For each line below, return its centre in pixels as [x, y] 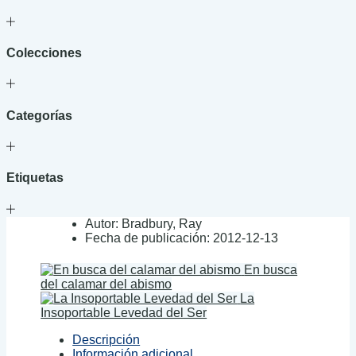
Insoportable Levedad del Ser [124, 313]
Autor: [102, 223]
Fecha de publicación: [148, 238]
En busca [271, 270]
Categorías [39, 115]
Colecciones [44, 53]
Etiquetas [35, 178]
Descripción [106, 340]
